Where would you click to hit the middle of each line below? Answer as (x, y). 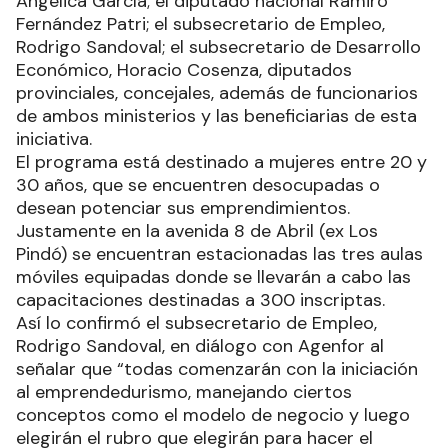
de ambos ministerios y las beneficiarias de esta (216, 116)
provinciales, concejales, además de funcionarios (217, 93)
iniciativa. (56, 139)
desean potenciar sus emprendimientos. (183, 208)
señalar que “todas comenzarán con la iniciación (217, 369)
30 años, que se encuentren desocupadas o (198, 185)
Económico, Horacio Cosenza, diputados (184, 70)
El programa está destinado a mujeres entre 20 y (221, 162)
